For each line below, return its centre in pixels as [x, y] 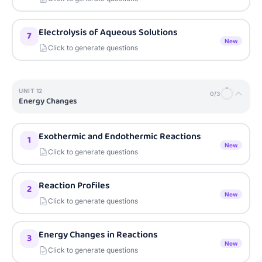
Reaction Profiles [74, 186]
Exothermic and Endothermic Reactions [120, 137]
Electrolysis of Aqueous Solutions [108, 32]
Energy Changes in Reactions [98, 235]
